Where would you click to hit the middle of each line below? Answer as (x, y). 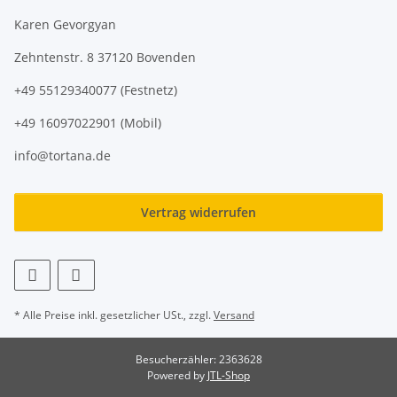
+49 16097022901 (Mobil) (88, 122)
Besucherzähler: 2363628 (198, 359)
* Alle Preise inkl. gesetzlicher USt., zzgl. (114, 315)
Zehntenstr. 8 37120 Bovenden (105, 57)
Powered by (177, 375)
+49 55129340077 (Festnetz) (96, 90)
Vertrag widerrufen (198, 212)
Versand (234, 315)
